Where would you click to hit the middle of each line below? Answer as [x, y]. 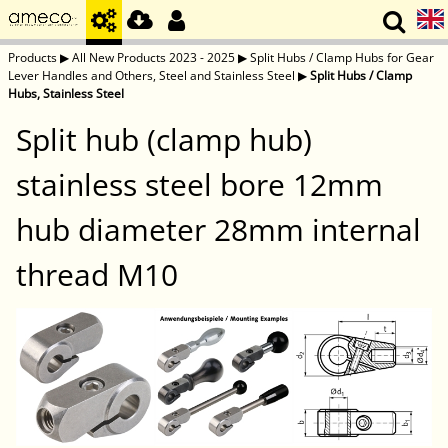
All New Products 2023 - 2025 [153, 57]
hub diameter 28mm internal [218, 230]
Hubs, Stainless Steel [66, 93]
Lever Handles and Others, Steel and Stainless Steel [151, 75]
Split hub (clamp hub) [164, 140]
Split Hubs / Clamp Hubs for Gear [342, 57]
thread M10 [97, 275]
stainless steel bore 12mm [199, 185]
